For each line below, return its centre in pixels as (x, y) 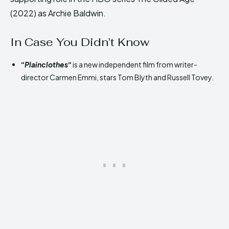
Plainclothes (46, 64)
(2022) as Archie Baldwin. (58, 13)
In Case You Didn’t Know (80, 42)
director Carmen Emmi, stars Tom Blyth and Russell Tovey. (117, 77)
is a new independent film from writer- (134, 64)
